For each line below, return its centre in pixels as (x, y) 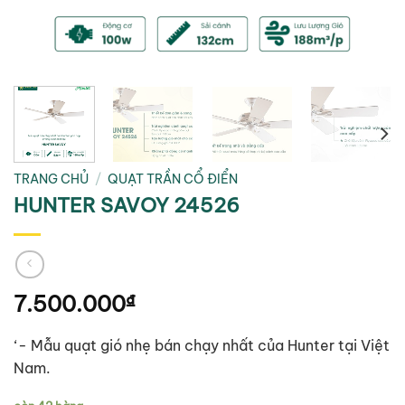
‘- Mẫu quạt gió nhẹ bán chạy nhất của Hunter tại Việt (202, 346)
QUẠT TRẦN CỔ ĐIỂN (173, 179)
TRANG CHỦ (51, 179)
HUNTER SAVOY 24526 (127, 205)
